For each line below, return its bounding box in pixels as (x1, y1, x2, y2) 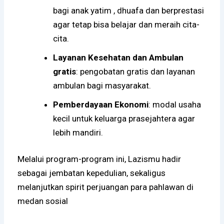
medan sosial (17, 196, 68, 206)
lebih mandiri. (53, 127, 103, 137)
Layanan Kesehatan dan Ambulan (53, 52, 184, 62)
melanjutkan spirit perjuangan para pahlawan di (17, 182, 194, 192)
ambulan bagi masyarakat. (53, 80, 151, 90)
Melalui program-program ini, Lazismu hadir (17, 154, 181, 164)
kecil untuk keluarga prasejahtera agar (53, 113, 195, 123)
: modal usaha (148, 99, 201, 109)
